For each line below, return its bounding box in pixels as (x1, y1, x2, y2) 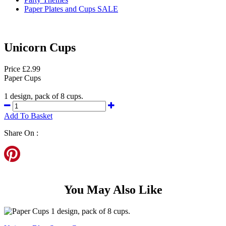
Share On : (4, 128, 38, 137)
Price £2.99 (4, 64, 40, 73)
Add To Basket (4, 111, 52, 120)
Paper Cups (4, 73, 41, 82)
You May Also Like (64, 183, 162, 196)
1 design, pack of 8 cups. (4, 91, 83, 100)
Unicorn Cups (4, 40, 76, 54)
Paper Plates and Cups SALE (24, 4, 118, 13)
